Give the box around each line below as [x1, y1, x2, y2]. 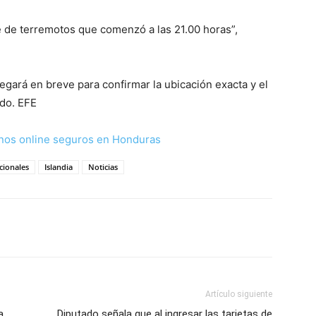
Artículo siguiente [205, 289, 272, 299]
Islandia [44, 162, 73, 172]
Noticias [88, 162, 118, 172]
